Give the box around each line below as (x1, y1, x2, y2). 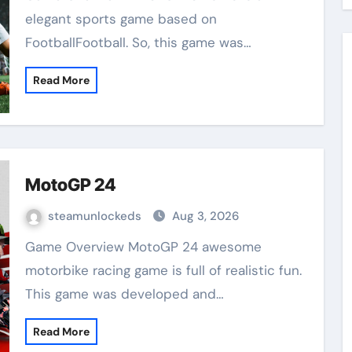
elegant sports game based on (24, 9, 217, 27)
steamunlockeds (47, 207, 145, 224)
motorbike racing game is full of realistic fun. (24, 261, 302, 279)
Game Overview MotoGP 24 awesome (24, 237, 35, 255)
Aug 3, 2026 (171, 207, 239, 224)
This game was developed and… (24, 284, 224, 302)
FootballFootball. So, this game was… (24, 33, 251, 51)
